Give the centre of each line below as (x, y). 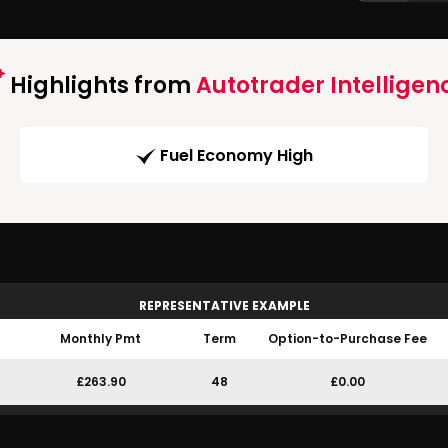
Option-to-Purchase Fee (347, 339)
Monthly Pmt (100, 339)
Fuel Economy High (236, 156)
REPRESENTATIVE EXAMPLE (224, 306)
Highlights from (100, 85)
